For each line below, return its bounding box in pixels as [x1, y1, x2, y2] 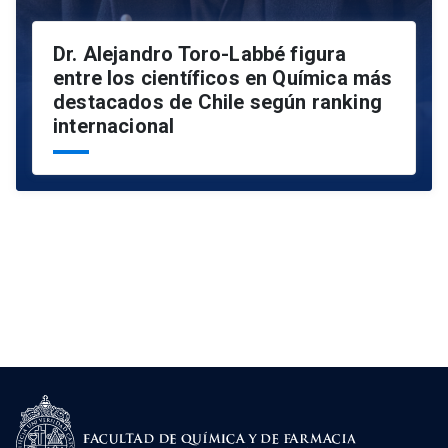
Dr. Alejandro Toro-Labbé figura [53, 42, 347, 67]
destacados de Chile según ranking [53, 90, 382, 115]
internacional [53, 114, 175, 139]
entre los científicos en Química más [53, 66, 393, 91]
